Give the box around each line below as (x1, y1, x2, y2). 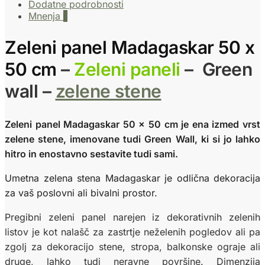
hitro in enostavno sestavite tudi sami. (5, 147, 178, 160)
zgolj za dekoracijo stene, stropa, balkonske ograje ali (5, 240, 260, 253)
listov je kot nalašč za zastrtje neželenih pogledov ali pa (5, 225, 260, 238)
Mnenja (28, 9, 63, 22)
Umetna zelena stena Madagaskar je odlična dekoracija (5, 172, 260, 184)
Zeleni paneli (69, 58, 180, 80)
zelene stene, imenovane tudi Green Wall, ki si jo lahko (5, 132, 260, 145)
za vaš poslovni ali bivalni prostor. (5, 186, 157, 199)
